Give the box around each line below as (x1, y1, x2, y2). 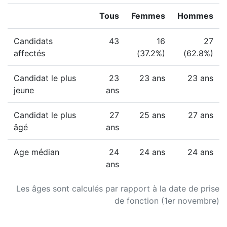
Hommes (177, 11, 213, 21)
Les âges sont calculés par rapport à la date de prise (16, 183, 219, 194)
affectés (14, 48, 45, 58)
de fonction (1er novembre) (115, 196, 219, 206)
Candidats (14, 36, 53, 46)
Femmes (131, 11, 165, 21)
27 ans (188, 110, 213, 120)
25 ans (139, 110, 165, 120)
